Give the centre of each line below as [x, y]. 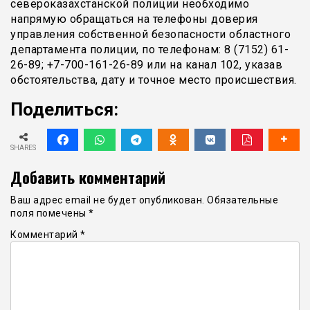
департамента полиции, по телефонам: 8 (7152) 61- [149, 49]
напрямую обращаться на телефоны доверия [134, 19]
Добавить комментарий [88, 177]
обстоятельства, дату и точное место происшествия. [154, 80]
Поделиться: [64, 109]
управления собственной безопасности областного [151, 34]
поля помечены [49, 213]
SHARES [23, 148]
